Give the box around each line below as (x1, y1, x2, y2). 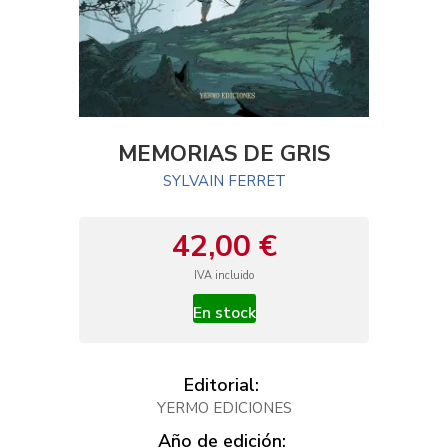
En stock (192, 302, 256, 325)
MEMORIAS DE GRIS (118, 139, 330, 170)
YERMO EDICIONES (156, 398, 292, 419)
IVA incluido (194, 268, 254, 284)
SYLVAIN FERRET (162, 171, 286, 192)
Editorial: (184, 373, 259, 398)
